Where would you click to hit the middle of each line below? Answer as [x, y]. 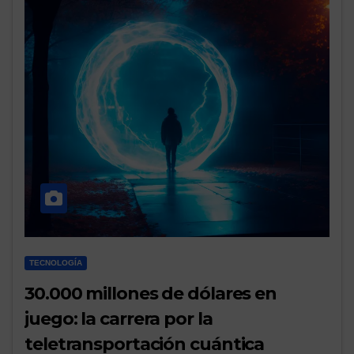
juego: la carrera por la [119, 319]
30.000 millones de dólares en [151, 294]
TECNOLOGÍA [56, 263]
